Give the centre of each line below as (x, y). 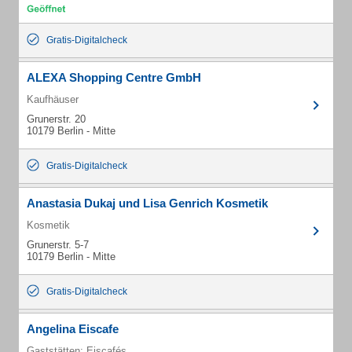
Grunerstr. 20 (56, 119)
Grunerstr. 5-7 (58, 245)
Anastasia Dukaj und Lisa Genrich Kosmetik (147, 203)
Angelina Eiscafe (73, 329)
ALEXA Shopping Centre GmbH (114, 77)
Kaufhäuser (53, 99)
